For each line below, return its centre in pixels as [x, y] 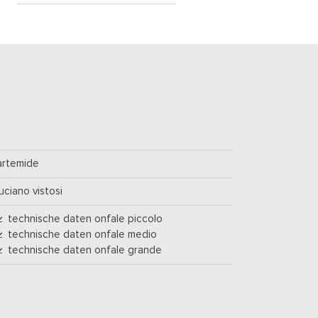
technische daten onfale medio [80, 235]
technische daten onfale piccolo [83, 219]
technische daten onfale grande [82, 251]
